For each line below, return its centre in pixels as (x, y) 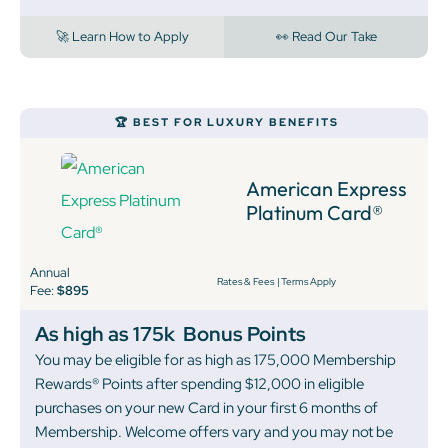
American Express (327, 189)
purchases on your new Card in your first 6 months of (206, 408)
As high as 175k (105, 334)
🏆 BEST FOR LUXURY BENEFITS (226, 122)
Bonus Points (244, 334)
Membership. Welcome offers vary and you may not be (214, 432)
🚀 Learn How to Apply (122, 37)
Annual (50, 273)
